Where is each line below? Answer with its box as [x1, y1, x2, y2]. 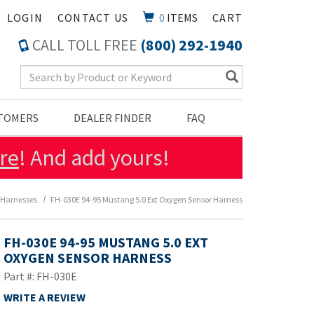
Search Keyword [20, 64, 102, 78]
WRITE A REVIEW [3, 290, 86, 304]
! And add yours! [19, 144, 170, 172]
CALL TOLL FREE [29, 35, 140, 55]
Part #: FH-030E [3, 269, 77, 283]
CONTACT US [57, 11, 128, 25]
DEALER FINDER [74, 111, 151, 125]
